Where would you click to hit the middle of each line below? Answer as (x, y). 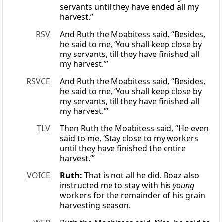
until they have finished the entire (123, 148)
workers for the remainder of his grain (133, 195)
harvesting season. (95, 205)
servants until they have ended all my (129, 7)
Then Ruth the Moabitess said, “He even (134, 129)
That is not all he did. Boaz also (141, 176)
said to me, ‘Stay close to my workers (129, 139)
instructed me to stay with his (116, 186)
